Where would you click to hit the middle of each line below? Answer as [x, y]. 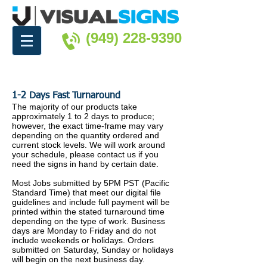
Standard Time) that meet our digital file [86, 193]
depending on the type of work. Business [89, 221]
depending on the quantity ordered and [86, 135]
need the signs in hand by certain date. [86, 164]
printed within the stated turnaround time [88, 212]
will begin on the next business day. [80, 259]
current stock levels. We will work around [89, 145]
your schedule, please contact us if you [85, 154]
